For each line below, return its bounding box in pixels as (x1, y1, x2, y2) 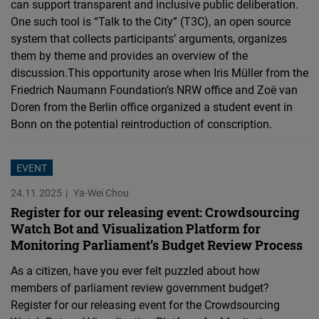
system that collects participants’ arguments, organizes (11, 31, 287, 47)
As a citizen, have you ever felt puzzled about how (11, 263, 260, 279)
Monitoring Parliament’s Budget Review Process (11, 236, 303, 254)
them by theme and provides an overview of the (11, 48, 248, 64)
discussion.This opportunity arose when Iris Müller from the (11, 65, 308, 81)
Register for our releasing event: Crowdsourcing (11, 204, 300, 221)
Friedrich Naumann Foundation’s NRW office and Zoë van (11, 82, 298, 98)
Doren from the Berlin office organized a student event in (11, 99, 293, 115)
